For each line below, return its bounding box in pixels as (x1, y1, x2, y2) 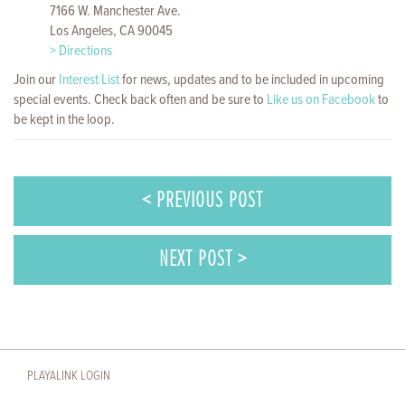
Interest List (59, 70, 119, 89)
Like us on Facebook (267, 89, 375, 109)
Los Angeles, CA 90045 (50, 21, 173, 41)
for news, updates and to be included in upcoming (119, 70, 384, 89)
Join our (14, 70, 59, 89)
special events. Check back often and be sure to (14, 89, 267, 109)
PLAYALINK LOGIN (27, 367, 110, 384)
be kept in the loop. (14, 109, 115, 129)
